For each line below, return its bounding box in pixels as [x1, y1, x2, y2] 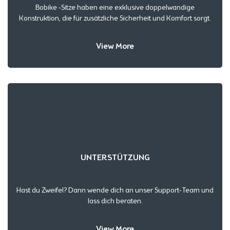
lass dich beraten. [87, 197, 143, 206]
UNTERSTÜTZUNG [80, 152, 150, 162]
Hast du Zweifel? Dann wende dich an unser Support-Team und [16, 186, 214, 195]
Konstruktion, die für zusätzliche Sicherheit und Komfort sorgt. [19, 13, 211, 23]
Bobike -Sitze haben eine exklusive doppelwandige [35, 3, 195, 12]
